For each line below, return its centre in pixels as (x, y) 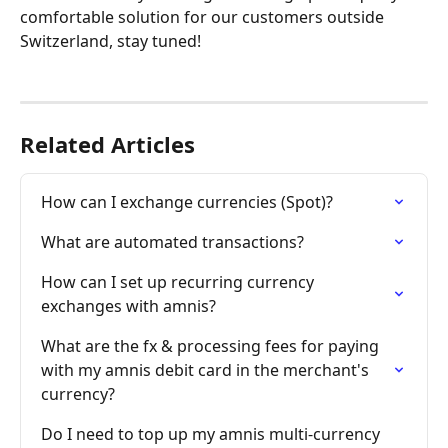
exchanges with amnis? (128, 306)
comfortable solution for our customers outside (204, 17)
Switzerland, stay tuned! (110, 41)
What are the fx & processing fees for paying (212, 346)
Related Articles (107, 144)
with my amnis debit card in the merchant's (207, 370)
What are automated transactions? (172, 242)
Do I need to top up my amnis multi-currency (212, 434)
